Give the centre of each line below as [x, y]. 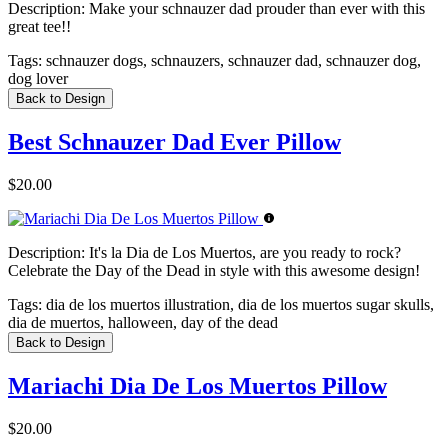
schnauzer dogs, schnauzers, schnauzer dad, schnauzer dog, [231, 61]
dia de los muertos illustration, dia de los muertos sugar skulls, [238, 304]
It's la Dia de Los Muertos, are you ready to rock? [243, 252]
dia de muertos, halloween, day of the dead [143, 322]
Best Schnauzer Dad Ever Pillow [174, 142]
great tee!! [39, 27]
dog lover [38, 79]
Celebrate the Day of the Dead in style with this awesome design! [214, 270]
